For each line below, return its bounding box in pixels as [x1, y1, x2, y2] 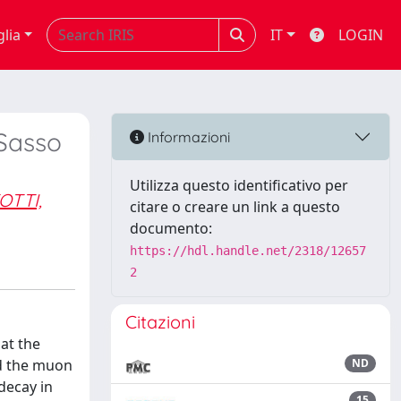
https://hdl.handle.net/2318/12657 [130, 243, 366, 258]
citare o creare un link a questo [130, 197, 340, 217]
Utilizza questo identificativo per [130, 175, 348, 195]
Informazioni [144, 127, 230, 146]
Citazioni [125, 311, 195, 333]
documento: [130, 218, 212, 238]
